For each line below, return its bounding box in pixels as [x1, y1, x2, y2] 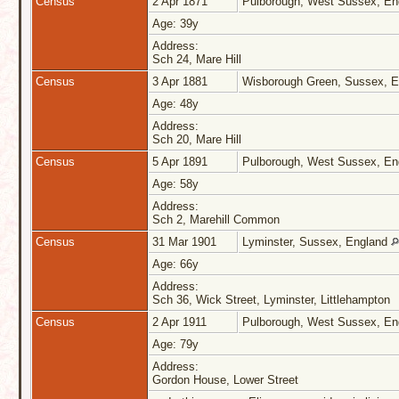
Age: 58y [152, 177, 202, 191]
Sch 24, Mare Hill [152, 53, 245, 67]
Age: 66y [152, 257, 202, 272]
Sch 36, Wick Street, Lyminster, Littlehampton [152, 293, 394, 307]
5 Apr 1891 [152, 155, 211, 169]
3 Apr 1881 [152, 75, 211, 89]
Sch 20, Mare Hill [152, 133, 245, 147]
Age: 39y [152, 17, 202, 31]
